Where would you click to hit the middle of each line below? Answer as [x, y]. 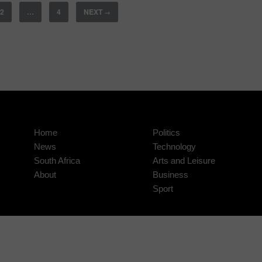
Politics [166, 132]
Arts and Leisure [184, 160]
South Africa [57, 160]
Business [170, 174]
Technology [174, 146]
